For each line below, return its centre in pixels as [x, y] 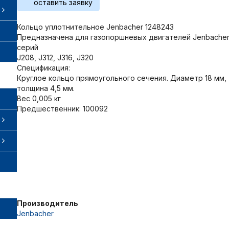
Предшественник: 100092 [62, 108]
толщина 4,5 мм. [46, 88]
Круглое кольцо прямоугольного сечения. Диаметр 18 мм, [122, 78]
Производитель [48, 203]
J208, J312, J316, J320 [55, 57]
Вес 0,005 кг [39, 98]
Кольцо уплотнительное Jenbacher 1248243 [95, 27]
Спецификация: [43, 67]
